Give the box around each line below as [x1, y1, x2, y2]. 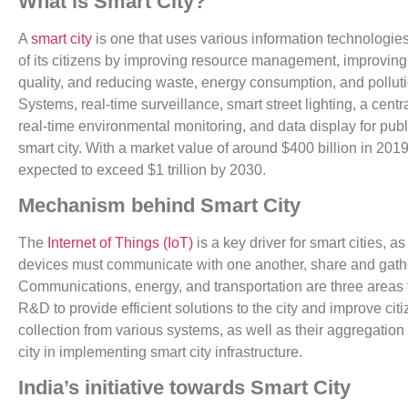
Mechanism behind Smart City [18, 193, 301, 217]
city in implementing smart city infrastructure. [18, 343, 302, 360]
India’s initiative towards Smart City [18, 376, 351, 400]
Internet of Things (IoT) [47, 234, 193, 250]
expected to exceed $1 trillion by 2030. [18, 161, 266, 178]
